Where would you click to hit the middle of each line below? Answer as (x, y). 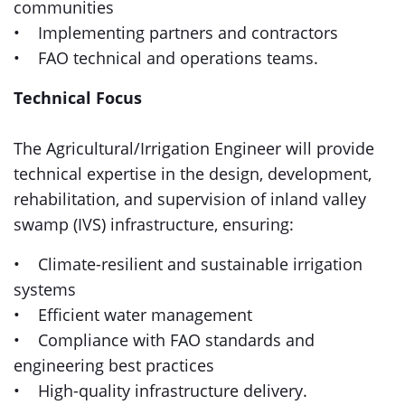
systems (47, 289)
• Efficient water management (135, 315)
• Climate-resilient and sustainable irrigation (188, 264)
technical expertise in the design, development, (193, 174)
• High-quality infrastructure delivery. (160, 391)
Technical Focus (78, 98)
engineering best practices (116, 365)
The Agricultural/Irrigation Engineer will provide (194, 148)
